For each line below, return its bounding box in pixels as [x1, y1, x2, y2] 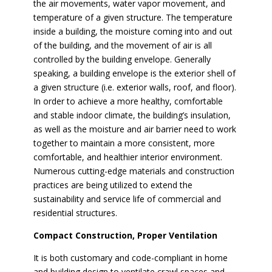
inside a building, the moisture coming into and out [33, 25, 233, 37]
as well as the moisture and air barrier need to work [33, 123, 236, 135]
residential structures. [33, 207, 117, 219]
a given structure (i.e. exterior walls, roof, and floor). [33, 81, 236, 93]
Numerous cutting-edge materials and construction [33, 165, 234, 177]
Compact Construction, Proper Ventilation [33, 229, 217, 241]
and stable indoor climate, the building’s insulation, [33, 109, 231, 121]
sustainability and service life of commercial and [33, 193, 221, 205]
